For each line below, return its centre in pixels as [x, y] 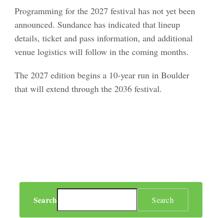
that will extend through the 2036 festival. [88, 88]
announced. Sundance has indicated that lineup [97, 24]
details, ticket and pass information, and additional [104, 38]
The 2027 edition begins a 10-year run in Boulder [102, 75]
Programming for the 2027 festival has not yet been [105, 10]
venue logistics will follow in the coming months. [102, 51]
